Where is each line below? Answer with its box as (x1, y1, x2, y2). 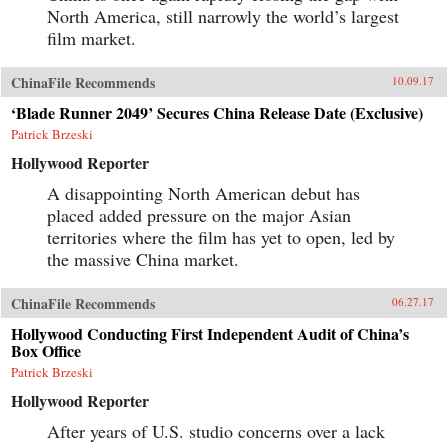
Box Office (11, 338, 81, 362)
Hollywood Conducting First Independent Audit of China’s (11, 321, 409, 345)
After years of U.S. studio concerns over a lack (47, 418, 385, 443)
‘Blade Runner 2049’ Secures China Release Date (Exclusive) (11, 100, 423, 124)
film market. (47, 25, 136, 50)
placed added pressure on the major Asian (47, 202, 351, 227)
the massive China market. (47, 246, 239, 271)
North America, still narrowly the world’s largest (47, 3, 399, 28)
